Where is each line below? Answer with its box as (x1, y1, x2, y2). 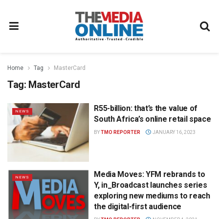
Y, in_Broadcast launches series (94, 180, 207, 190)
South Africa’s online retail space (94, 114, 211, 124)
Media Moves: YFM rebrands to (94, 169, 205, 179)
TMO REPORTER (101, 130, 141, 135)
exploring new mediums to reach (94, 191, 210, 200)
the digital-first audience (94, 201, 183, 211)
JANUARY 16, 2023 (151, 130, 196, 135)
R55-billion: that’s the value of (94, 104, 197, 113)
